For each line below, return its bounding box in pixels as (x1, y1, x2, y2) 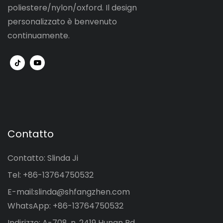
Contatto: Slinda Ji (7, 152, 78, 164)
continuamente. (7, 29, 70, 41)
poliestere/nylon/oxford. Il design (7, 1, 137, 13)
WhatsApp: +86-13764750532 (7, 200, 123, 212)
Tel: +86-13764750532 (7, 169, 94, 181)
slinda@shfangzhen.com (34, 186, 130, 198)
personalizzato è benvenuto (7, 15, 117, 27)
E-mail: (7, 186, 34, 198)
